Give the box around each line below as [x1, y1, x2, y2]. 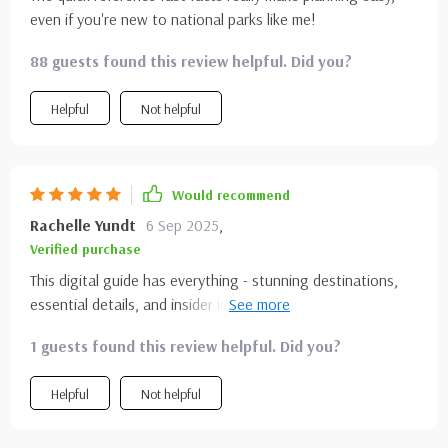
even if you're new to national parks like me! [30, 9, 316, 29]
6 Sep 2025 [146, 215, 219, 235]
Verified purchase [30, 240, 141, 258]
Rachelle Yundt [30, 215, 136, 235]
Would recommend [172, 186, 290, 204]
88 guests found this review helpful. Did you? [30, 51, 352, 71]
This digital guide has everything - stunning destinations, [30, 270, 398, 290]
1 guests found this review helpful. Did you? [30, 336, 341, 356]
